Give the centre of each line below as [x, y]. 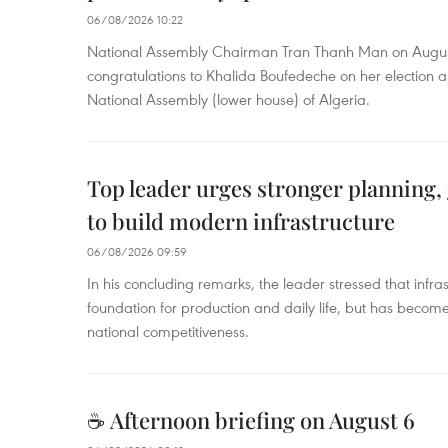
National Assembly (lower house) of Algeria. [228, 99]
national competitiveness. [168, 331]
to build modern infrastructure [241, 221]
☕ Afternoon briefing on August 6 [251, 420]
